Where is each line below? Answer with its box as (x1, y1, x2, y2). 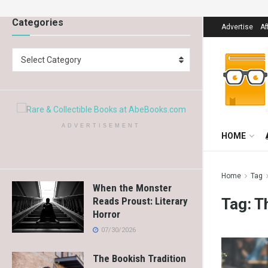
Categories (12, 17, 63, 28)
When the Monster (93, 182, 172, 194)
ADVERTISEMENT (62, 123, 141, 129)
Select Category (21, 55, 81, 65)
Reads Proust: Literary (93, 195, 188, 208)
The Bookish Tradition (93, 252, 186, 265)
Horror (93, 208, 120, 221)
